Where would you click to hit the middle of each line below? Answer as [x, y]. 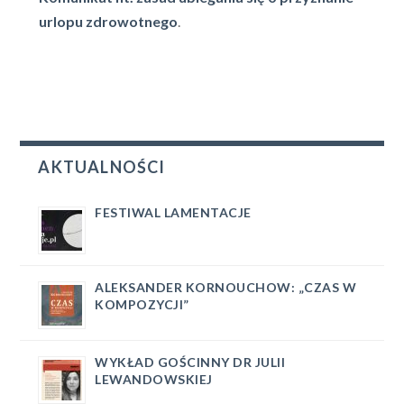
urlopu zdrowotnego [108, 22]
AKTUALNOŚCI [102, 167]
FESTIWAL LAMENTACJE [173, 213]
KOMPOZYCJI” [142, 305]
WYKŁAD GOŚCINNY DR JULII [190, 363]
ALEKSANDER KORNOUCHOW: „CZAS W [226, 288]
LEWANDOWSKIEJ [154, 380]
